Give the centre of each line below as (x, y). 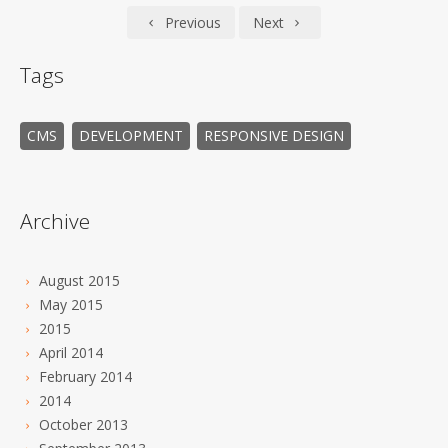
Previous (190, 22)
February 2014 (85, 376)
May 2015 (70, 304)
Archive (55, 221)
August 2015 (79, 280)
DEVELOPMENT (130, 136)
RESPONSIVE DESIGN (274, 136)
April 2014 (70, 352)
